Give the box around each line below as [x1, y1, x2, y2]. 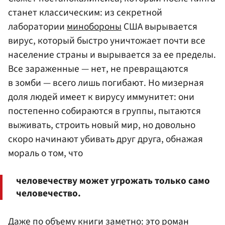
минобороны [67, 20, 122, 34]
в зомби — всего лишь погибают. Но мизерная [8, 76, 204, 90]
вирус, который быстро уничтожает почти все [8, 34, 205, 48]
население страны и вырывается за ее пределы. [8, 48, 216, 62]
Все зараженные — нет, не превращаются [8, 62, 188, 76]
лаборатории [8, 20, 67, 34]
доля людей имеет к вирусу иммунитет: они [8, 90, 194, 104]
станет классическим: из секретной [8, 6, 162, 20]
